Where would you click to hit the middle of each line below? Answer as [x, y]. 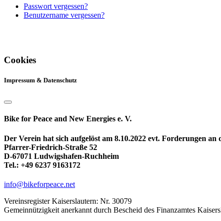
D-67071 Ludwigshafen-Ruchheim [61, 156]
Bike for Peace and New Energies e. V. [68, 119]
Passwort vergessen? [56, 6]
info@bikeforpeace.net [39, 184]
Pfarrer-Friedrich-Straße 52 [51, 147]
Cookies [20, 60]
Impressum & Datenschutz [40, 80]
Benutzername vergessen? [64, 15]
